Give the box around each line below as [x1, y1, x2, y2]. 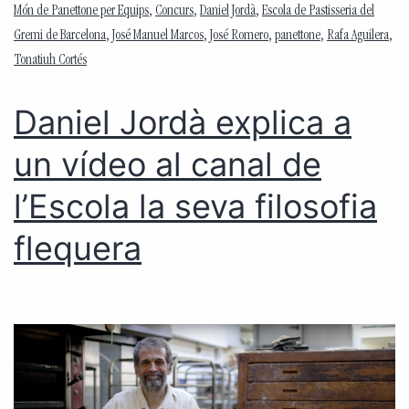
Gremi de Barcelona [14, 29, 106, 45]
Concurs [155, 5, 194, 20]
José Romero [210, 29, 268, 45]
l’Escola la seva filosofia [14, 186, 377, 227]
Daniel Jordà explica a [14, 102, 351, 143]
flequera [14, 228, 142, 269]
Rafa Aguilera [327, 29, 389, 45]
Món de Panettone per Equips [14, 5, 149, 20]
